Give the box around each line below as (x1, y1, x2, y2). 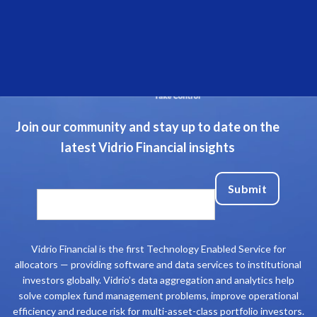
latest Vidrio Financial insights (60, 139, 235, 155)
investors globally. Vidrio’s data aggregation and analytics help (22, 273, 294, 286)
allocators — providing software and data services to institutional (15, 258, 301, 270)
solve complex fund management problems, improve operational (18, 289, 299, 301)
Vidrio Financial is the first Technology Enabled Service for (30, 242, 286, 255)
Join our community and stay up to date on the (16, 118, 279, 134)
